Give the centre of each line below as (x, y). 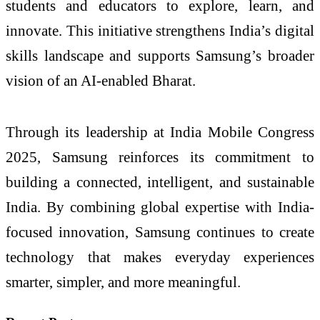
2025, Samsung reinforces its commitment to (160, 156)
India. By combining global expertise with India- (160, 206)
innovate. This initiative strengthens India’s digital (160, 31)
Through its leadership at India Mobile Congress (160, 131)
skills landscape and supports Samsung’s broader (160, 56)
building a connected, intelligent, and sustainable (160, 181)
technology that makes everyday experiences (160, 256)
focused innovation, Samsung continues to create (160, 231)
